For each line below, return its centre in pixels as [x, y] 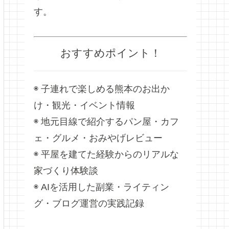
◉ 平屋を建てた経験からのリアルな [106, 154]
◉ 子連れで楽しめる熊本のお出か [102, 89]
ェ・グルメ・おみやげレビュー [98, 138]
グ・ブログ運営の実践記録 [89, 203]
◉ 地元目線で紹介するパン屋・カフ [106, 121]
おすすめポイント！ [110, 53]
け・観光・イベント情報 [84, 105]
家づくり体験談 [66, 170]
